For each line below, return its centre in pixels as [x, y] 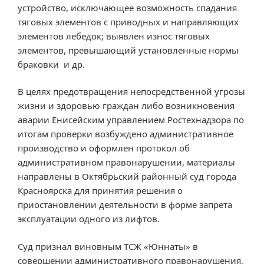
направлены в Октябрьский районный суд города [127, 176]
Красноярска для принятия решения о [100, 191]
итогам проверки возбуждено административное [126, 134]
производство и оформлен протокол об [104, 148]
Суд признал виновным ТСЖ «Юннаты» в [108, 246]
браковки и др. [51, 64]
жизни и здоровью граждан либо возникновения [126, 106]
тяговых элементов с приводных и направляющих [128, 22]
